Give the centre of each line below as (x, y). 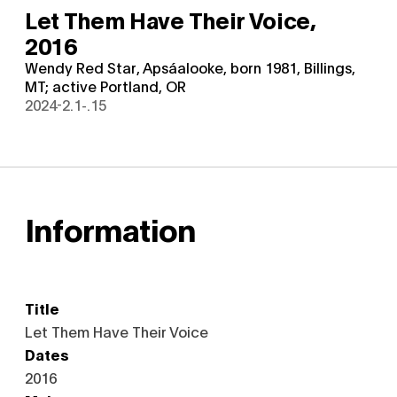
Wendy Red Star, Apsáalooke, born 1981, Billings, (190, 67)
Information (111, 228)
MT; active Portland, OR (105, 86)
